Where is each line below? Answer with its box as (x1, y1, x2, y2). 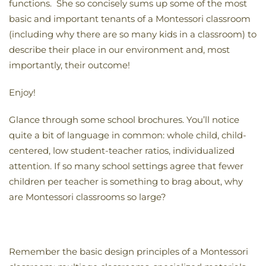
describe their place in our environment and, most (9, 43, 230, 55)
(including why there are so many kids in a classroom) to (9, 28, 256, 40)
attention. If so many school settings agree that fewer (9, 160, 243, 172)
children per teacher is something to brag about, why (9, 175, 243, 187)
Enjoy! (9, 86, 36, 98)
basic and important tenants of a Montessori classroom (9, 12, 251, 24)
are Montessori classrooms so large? (9, 191, 166, 202)
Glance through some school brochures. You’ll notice (9, 113, 239, 125)
